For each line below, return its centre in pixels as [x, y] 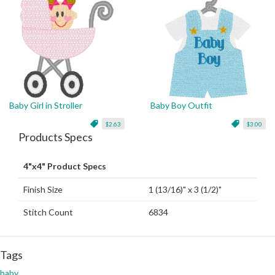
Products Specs [56, 137]
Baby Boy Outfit [181, 106]
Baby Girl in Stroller [46, 106]
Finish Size [43, 190]
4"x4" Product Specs [65, 166]
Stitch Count [48, 212]
